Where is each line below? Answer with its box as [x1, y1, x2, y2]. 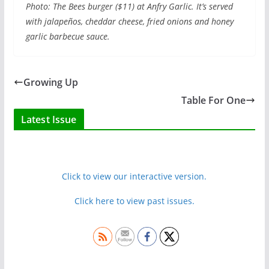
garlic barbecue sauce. [25, 31, 110, 43]
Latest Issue [20, 113, 77, 127]
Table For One [181, 94, 246, 107]
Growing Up [23, 76, 78, 89]
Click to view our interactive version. [62, 171, 207, 183]
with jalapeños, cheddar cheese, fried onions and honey [25, 16, 234, 28]
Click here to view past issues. [74, 195, 195, 207]
